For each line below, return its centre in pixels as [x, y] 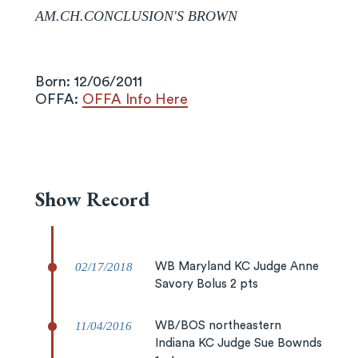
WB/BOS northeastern [218, 326]
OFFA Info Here [135, 99]
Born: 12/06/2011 [89, 82]
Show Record [93, 199]
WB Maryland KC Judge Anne [237, 267]
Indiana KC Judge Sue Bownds [239, 343]
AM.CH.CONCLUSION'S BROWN [136, 16]
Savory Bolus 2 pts [207, 284]
